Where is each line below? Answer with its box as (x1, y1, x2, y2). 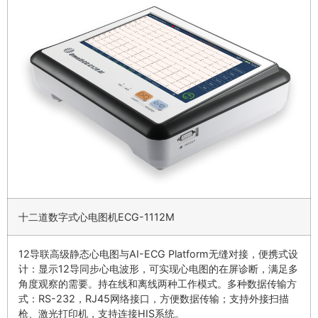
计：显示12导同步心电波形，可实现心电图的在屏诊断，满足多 (18, 263, 298, 275)
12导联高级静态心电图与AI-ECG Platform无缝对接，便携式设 (18, 248, 298, 261)
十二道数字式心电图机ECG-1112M (18, 211, 175, 224)
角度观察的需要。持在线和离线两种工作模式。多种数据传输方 (18, 278, 297, 290)
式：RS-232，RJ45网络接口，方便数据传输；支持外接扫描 (18, 292, 289, 305)
